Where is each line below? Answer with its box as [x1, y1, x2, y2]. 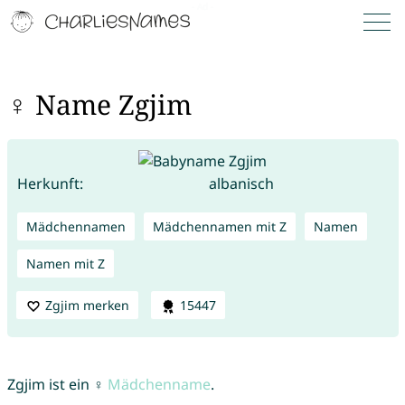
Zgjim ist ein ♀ [6, 374, 108, 395]
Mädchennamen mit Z [152, 217, 287, 235]
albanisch [208, 173, 274, 193]
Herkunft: [16, 173, 83, 193]
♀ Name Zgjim [6, 86, 192, 124]
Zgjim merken [44, 296, 129, 314]
